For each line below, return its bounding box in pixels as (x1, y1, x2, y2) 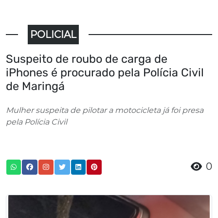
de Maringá (6, 79, 65, 93)
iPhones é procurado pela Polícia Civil (6, 66, 204, 80)
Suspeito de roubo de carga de (6, 52, 167, 66)
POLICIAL (30, 29, 77, 41)
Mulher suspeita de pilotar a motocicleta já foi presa (6, 106, 203, 115)
